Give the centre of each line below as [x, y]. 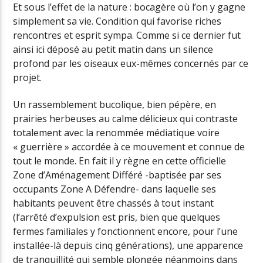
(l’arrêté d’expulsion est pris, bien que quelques [117, 217]
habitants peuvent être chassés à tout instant [114, 203]
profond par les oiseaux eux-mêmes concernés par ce [131, 63]
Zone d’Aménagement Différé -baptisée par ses [117, 175]
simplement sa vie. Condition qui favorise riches [117, 21]
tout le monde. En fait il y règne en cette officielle [120, 161]
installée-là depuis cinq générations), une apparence [128, 245]
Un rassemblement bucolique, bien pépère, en [115, 104]
